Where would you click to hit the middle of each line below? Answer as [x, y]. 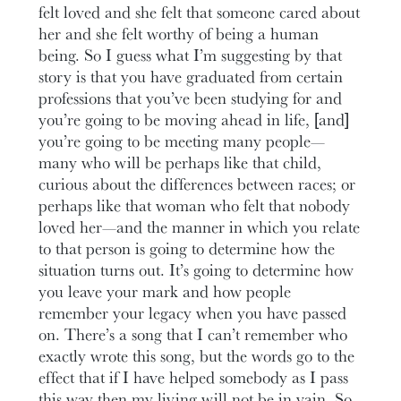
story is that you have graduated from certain [191, 76]
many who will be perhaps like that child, [180, 162]
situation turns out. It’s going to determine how [196, 269]
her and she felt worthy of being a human [179, 33]
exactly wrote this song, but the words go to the [197, 355]
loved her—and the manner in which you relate [200, 226]
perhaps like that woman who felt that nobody [195, 205]
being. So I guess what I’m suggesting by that [191, 54]
